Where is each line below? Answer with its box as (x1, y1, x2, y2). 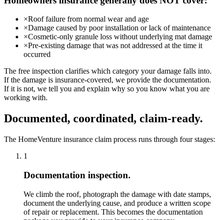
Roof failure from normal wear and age (28, 15, 149, 24)
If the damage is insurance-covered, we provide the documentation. (4, 76, 211, 84)
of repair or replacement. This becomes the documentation (24, 207, 203, 216)
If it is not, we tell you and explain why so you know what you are (4, 84, 210, 93)
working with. (4, 93, 48, 102)
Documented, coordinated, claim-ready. (4, 112, 203, 125)
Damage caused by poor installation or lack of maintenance (28, 24, 211, 32)
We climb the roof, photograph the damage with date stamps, (24, 190, 211, 198)
